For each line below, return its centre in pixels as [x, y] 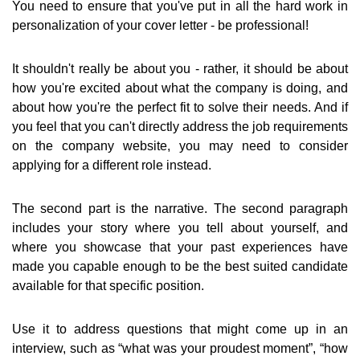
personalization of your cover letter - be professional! [160, 26]
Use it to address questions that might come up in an [180, 329]
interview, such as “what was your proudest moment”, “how [180, 349]
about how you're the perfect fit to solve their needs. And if [180, 108]
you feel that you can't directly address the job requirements [180, 127]
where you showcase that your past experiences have [180, 247]
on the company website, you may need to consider [180, 146]
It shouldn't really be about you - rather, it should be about [180, 69]
